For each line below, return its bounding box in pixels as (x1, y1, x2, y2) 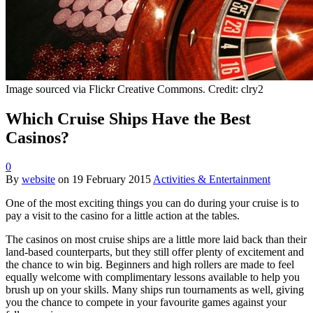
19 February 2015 (72, 173, 151, 186)
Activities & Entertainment (153, 173, 270, 186)
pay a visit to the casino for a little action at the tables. (6, 210, 240, 222)
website (22, 173, 55, 186)
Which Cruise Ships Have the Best (6, 109, 251, 128)
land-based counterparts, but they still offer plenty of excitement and (6, 246, 304, 259)
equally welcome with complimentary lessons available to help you (6, 271, 300, 284)
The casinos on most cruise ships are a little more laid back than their (6, 233, 307, 246)
